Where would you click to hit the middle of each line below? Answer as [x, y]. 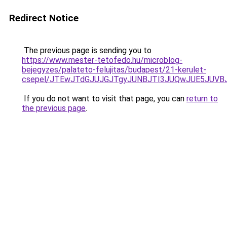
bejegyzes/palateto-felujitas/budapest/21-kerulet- [114, 70]
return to [202, 99]
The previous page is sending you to [87, 50]
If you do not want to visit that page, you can [104, 99]
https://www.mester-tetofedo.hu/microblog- [102, 60]
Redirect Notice [44, 18]
